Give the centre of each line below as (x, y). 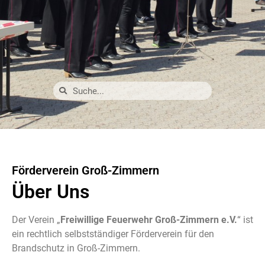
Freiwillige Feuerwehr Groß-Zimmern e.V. (149, 220)
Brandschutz (39, 248)
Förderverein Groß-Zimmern (85, 171)
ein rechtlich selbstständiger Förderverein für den (113, 234)
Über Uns (51, 192)
